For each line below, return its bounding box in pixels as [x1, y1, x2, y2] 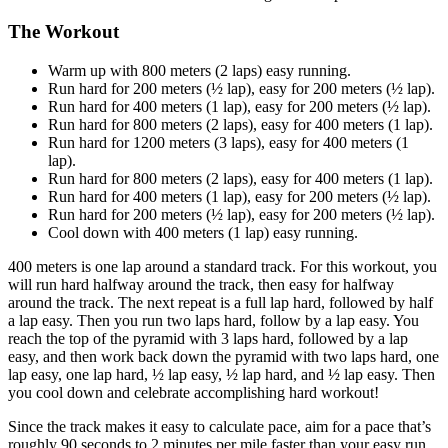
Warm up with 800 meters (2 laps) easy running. [48, 62, 351, 80]
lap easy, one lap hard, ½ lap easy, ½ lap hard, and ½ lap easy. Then [8, 366, 435, 384]
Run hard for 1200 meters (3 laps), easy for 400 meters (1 [48, 134, 409, 152]
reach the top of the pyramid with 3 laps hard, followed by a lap [8, 330, 408, 348]
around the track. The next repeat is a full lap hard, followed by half [8, 294, 433, 312]
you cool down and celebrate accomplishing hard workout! [8, 384, 379, 402]
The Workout [8, 21, 119, 43]
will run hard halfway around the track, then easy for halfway [8, 276, 394, 294]
